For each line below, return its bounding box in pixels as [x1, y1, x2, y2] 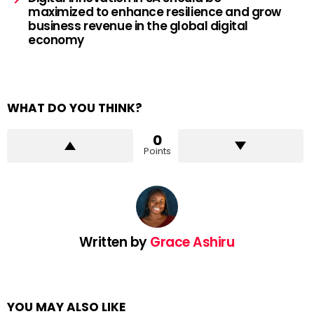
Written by [79, 233, 151, 252]
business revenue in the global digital [28, 18, 248, 35]
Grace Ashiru [150, 233, 235, 252]
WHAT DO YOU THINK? [7, 100, 142, 117]
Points [143, 144, 171, 158]
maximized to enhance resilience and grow [28, 4, 282, 21]
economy [28, 32, 85, 49]
